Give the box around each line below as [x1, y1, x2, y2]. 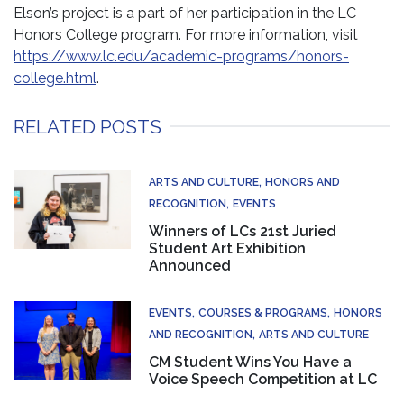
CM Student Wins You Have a [149, 353, 352, 371]
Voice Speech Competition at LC [149, 370, 377, 388]
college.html [14, 69, 96, 87]
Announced [149, 256, 231, 274]
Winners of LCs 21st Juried [149, 222, 336, 240]
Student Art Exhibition [149, 239, 306, 257]
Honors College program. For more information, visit [14, 25, 358, 43]
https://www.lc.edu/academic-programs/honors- [14, 47, 349, 65]
